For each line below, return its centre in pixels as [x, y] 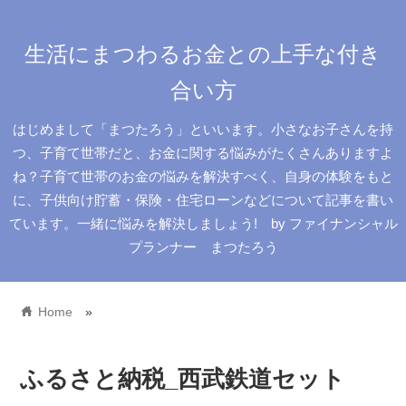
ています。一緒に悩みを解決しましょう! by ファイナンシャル [203, 223]
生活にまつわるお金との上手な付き [203, 54]
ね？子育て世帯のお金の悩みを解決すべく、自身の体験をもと [203, 176]
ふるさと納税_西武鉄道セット [182, 379]
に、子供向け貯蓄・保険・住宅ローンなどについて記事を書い [203, 200]
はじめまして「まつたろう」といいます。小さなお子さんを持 [203, 129]
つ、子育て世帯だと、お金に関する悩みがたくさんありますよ [203, 153]
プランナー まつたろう [203, 247]
